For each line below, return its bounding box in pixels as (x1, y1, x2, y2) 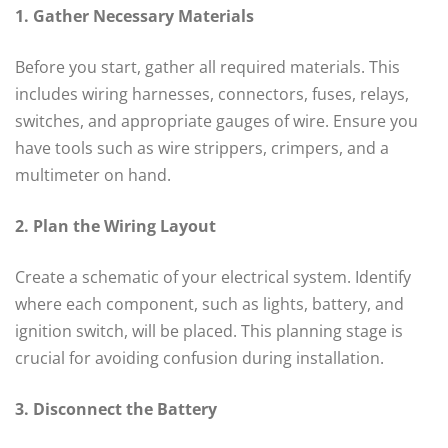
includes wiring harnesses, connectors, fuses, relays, (15, 83, 409, 106)
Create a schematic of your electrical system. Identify (15, 266, 411, 289)
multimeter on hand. (15, 164, 171, 187)
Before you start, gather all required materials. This (15, 56, 400, 79)
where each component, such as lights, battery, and (15, 293, 404, 316)
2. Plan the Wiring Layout (15, 215, 216, 238)
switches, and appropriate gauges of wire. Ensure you (15, 110, 418, 133)
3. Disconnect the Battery (15, 398, 217, 421)
